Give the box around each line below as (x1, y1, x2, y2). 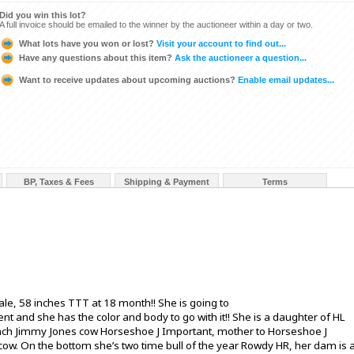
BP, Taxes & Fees (23, 177, 94, 186)
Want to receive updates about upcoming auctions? (19, 74, 235, 85)
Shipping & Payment (124, 177, 209, 186)
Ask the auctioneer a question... (172, 52, 307, 62)
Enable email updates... (235, 74, 334, 85)
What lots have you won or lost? (19, 38, 154, 48)
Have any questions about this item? (19, 52, 172, 62)
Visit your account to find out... (154, 38, 286, 48)
